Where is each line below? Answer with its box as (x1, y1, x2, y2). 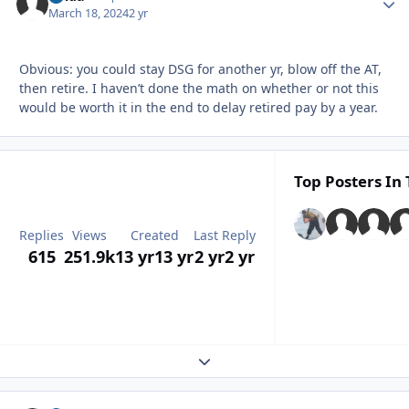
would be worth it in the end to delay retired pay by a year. (19, 98, 382, 116)
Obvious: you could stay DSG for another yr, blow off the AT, (19, 59, 382, 78)
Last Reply (194, 226, 256, 245)
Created (130, 226, 179, 245)
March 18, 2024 (48, 5, 130, 21)
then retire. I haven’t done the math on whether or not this (19, 79, 379, 97)
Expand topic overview (197, 351, 334, 369)
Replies (19, 226, 64, 245)
